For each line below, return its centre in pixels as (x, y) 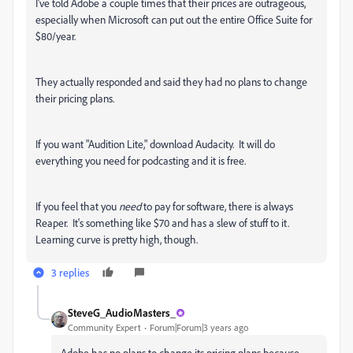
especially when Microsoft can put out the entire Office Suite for (174, 19)
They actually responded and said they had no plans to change (171, 82)
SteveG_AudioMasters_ (122, 312)
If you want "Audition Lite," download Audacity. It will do (155, 144)
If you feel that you (77, 206)
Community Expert (104, 327)
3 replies (70, 272)
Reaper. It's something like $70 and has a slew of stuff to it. (163, 223)
